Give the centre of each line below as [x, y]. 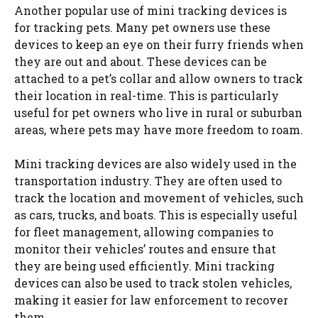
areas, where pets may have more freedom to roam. [159, 130]
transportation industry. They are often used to [148, 181]
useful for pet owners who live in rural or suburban [158, 113]
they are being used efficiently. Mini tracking [144, 266]
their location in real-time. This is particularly [147, 95]
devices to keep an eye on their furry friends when [159, 44]
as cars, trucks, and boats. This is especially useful [156, 215]
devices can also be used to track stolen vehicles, [153, 283]
